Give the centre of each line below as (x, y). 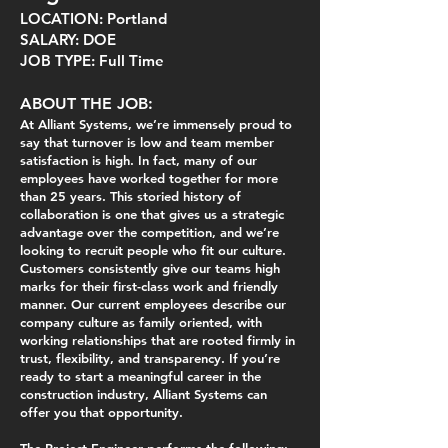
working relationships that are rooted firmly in (157, 340)
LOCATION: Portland (93, 18)
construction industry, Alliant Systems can (143, 394)
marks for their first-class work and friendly (149, 286)
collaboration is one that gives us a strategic (152, 214)
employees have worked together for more (149, 178)
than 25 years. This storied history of (130, 196)
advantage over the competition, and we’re (149, 232)
